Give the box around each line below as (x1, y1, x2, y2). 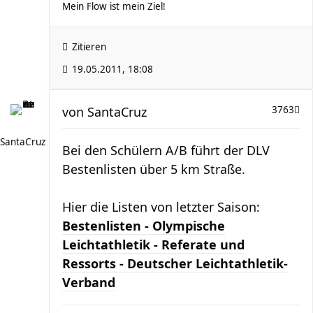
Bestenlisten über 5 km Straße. (62, 161, 245, 177)
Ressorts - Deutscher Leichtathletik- (62, 255, 288, 272)
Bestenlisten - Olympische (62, 217, 225, 234)
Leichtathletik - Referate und (62, 236, 245, 253)
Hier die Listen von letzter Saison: (62, 198, 260, 215)
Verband (62, 274, 115, 291)
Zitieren (72, 41, 106, 53)
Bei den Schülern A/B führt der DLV (62, 142, 270, 159)
